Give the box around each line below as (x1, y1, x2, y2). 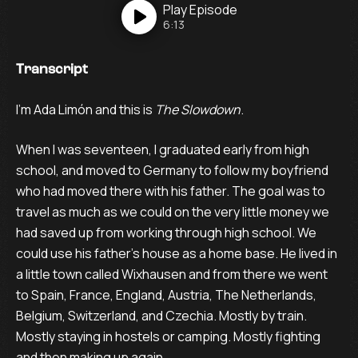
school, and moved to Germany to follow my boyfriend (16, 161, 328, 179)
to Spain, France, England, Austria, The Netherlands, (16, 286, 316, 304)
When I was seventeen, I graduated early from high (16, 141, 309, 158)
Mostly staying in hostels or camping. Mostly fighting (16, 328, 320, 345)
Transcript (16, 63, 88, 77)
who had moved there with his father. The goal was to (16, 182, 325, 200)
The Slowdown (155, 101, 241, 118)
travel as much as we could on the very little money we (16, 203, 329, 221)
